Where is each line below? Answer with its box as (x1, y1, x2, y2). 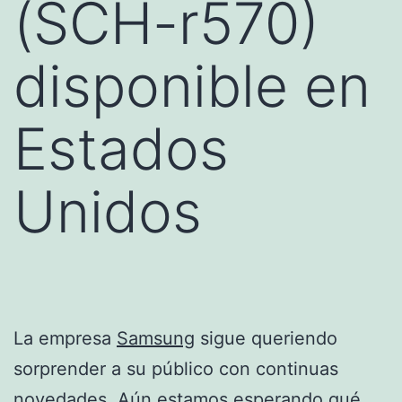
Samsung (117, 327, 195, 349)
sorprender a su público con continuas (13, 357, 338, 380)
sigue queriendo (195, 327, 337, 349)
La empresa (13, 327, 117, 349)
